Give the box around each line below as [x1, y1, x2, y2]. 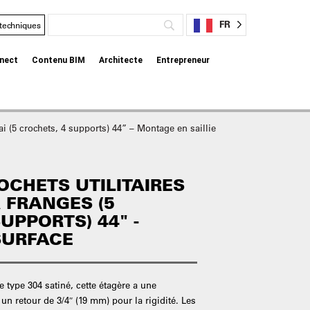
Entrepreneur [156, 55, 210, 65]
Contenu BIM [32, 55, 86, 65]
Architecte [99, 55, 143, 65]
